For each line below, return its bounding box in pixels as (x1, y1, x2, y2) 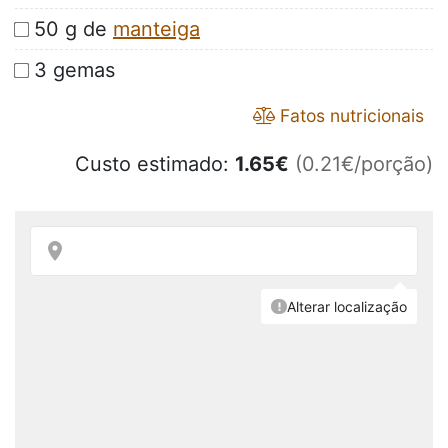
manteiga (113, 17, 200, 42)
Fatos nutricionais (275, 105, 424, 127)
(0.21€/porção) (295, 152, 433, 177)
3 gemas (34, 58, 115, 83)
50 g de (34, 17, 113, 42)
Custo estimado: (75, 152, 235, 177)
